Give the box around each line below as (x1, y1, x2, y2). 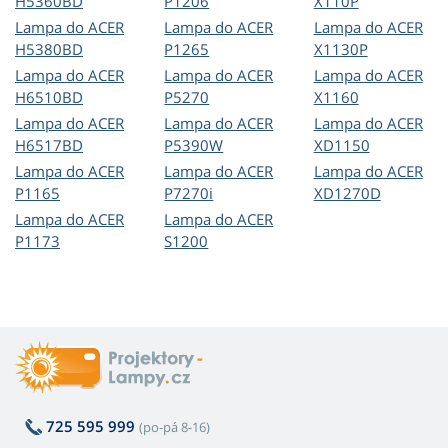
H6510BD (15, 87, 83, 108)
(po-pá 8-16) (139, 418, 210, 437)
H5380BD (15, 39, 83, 60)
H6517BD (15, 135, 83, 156)
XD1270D (313, 183, 381, 204)
